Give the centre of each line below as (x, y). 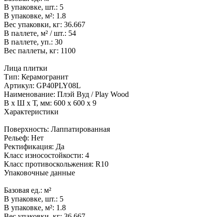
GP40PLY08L (59, 86)
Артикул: (20, 86)
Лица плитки (26, 68)
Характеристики (31, 112)
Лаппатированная (80, 129)
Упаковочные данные (39, 173)
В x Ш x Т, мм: (29, 103)
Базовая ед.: (24, 190)
